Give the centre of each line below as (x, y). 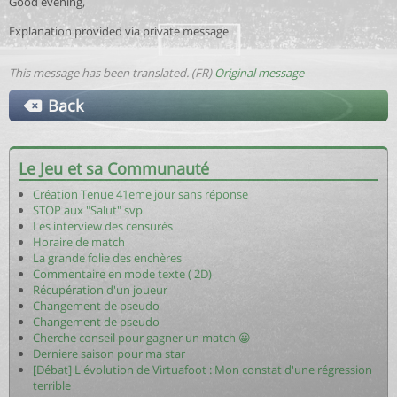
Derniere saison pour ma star (109, 353)
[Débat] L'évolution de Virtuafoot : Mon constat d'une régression (202, 369)
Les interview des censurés (103, 226)
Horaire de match (79, 241)
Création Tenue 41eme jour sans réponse (140, 194)
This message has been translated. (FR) (112, 72)
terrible (52, 385)
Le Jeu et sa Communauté (114, 168)
